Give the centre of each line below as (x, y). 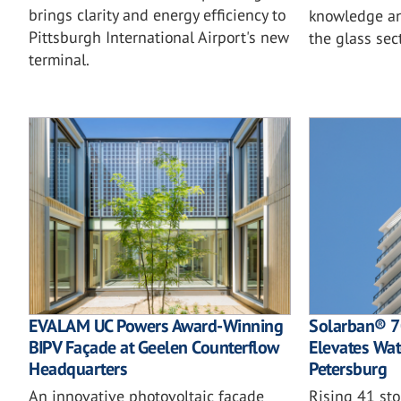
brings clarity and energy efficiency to (157, 15)
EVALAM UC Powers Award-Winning (156, 325)
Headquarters (78, 368)
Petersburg (348, 368)
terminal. (59, 60)
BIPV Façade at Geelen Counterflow (154, 347)
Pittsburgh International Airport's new (159, 38)
